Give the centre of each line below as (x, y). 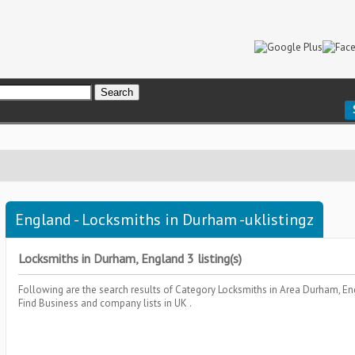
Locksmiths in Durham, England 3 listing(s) (130, 258)
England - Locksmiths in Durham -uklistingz (164, 219)
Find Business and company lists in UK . (105, 303)
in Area (286, 290)
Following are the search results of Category (118, 290)
